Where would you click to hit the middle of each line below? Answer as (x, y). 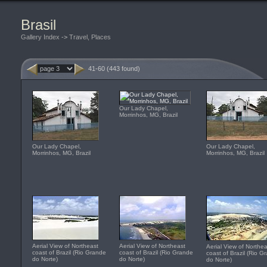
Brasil (38, 25)
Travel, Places (90, 37)
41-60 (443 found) (114, 69)
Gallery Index (40, 37)
